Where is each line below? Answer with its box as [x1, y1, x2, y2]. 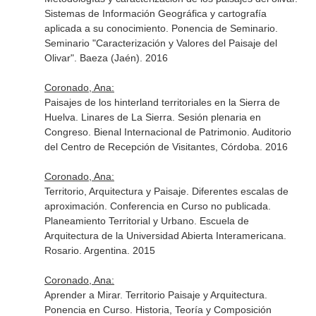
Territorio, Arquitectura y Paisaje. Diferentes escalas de [44, 186, 288, 197]
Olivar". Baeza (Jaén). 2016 [44, 52, 168, 63]
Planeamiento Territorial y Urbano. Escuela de [44, 215, 249, 226]
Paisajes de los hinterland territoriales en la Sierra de [44, 97, 280, 108]
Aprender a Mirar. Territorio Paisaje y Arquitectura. [44, 289, 267, 300]
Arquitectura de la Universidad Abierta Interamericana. [44, 230, 286, 241]
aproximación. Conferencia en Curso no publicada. [44, 200, 271, 212]
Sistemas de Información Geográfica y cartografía [44, 8, 267, 19]
